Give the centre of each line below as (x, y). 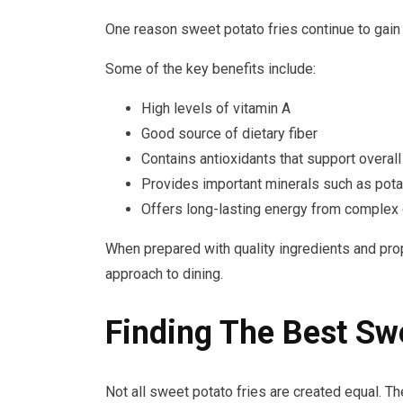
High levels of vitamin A (216, 108)
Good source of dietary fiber (229, 133)
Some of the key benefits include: (210, 68)
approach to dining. (164, 273)
